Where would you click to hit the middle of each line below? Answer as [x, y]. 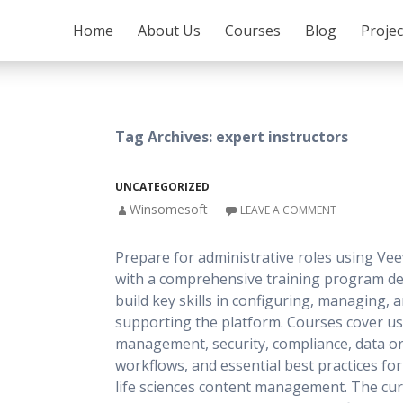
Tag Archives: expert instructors [232, 137]
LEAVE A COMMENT [288, 210]
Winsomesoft [169, 209]
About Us [169, 31]
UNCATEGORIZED [162, 187]
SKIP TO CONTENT [116, 15]
